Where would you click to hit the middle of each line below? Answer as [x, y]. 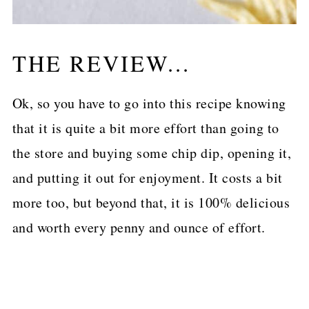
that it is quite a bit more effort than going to [146, 128]
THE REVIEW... [101, 63]
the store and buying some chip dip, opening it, [152, 153]
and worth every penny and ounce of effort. [139, 228]
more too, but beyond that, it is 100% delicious [151, 203]
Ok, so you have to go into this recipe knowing [149, 103]
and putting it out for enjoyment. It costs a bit [147, 178]
